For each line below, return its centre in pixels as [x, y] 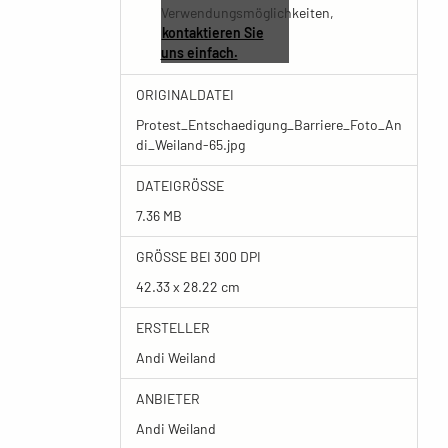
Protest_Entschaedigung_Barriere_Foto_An [268, 124]
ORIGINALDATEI [184, 94]
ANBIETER [167, 398]
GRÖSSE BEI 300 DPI [196, 256]
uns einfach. [199, 52]
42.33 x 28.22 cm [187, 286]
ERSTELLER [172, 327]
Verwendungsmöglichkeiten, [247, 12]
